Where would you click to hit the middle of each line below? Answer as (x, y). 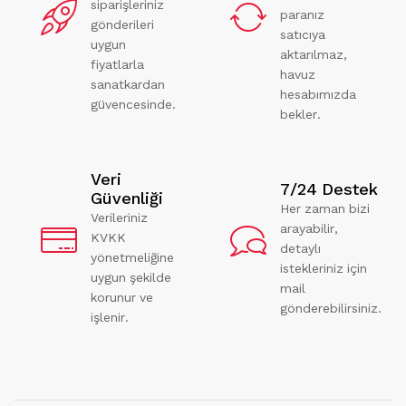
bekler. (300, 114)
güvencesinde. (133, 104)
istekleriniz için (324, 268)
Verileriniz (119, 217)
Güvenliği (127, 198)
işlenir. (110, 317)
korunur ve (122, 297)
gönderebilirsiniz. (331, 308)
